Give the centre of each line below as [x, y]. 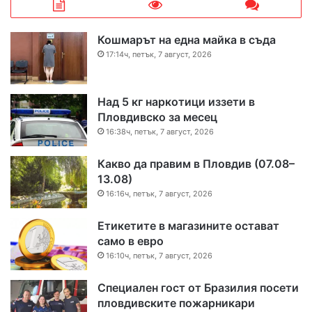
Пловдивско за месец [157, 117]
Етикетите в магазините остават [188, 225]
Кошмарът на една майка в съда [187, 39]
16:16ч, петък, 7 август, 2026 [159, 193]
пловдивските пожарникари [176, 303]
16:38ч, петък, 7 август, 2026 [160, 131]
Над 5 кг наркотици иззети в [176, 101]
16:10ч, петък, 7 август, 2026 [159, 255]
